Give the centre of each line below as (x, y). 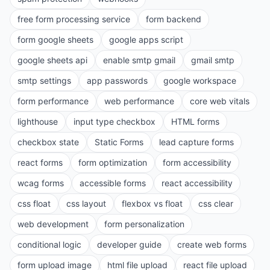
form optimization (113, 162)
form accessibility (197, 162)
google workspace (200, 80)
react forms (40, 162)
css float (34, 203)
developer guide (129, 244)
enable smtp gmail (139, 60)
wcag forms (41, 183)
